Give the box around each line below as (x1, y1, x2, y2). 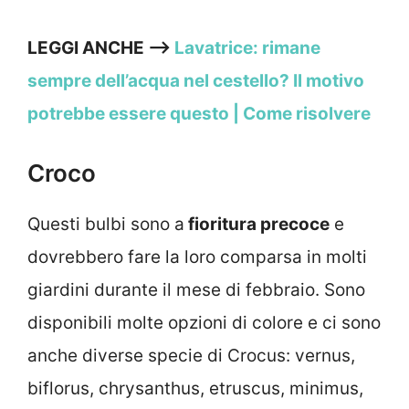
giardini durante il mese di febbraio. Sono (27, 278, 365, 300)
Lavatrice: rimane (174, 37, 320, 59)
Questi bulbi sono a (27, 213, 184, 235)
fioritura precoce (184, 213, 330, 235)
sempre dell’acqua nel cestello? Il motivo (27, 70, 364, 92)
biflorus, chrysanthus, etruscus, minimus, (27, 377, 363, 399)
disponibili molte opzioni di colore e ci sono (27, 311, 381, 333)
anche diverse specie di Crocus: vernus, (27, 344, 355, 366)
